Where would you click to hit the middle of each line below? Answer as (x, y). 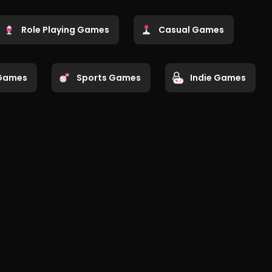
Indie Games (218, 77)
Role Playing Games (65, 29)
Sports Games (109, 77)
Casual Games (191, 29)
